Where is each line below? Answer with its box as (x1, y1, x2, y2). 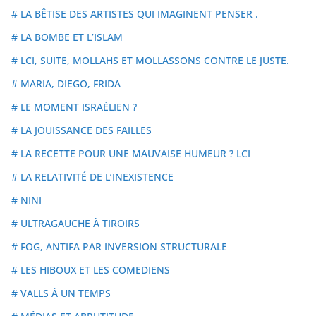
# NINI (11, 193, 42, 207)
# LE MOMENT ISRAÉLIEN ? (11, 99, 137, 114)
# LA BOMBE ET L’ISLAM (11, 30, 123, 44)
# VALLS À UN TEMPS (11, 286, 111, 300)
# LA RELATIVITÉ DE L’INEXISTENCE (11, 169, 174, 183)
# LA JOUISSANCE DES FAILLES (11, 123, 152, 137)
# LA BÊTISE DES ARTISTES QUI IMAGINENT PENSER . (11, 6, 258, 20)
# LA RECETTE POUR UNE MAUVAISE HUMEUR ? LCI (11, 146, 250, 160)
